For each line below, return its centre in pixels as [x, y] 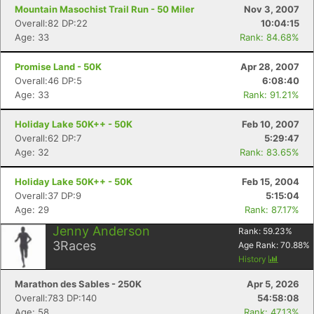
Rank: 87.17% [272, 210]
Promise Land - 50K [58, 67]
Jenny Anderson [101, 231]
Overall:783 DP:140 [56, 298]
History [253, 259]
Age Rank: [259, 245]
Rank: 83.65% [269, 152]
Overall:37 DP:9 [48, 196]
